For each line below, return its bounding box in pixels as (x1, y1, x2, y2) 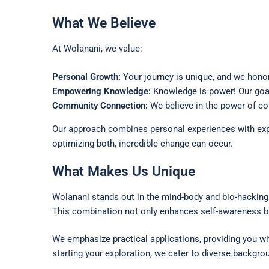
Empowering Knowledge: (52, 85, 151, 97)
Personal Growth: (52, 71, 121, 82)
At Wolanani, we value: (52, 43, 142, 55)
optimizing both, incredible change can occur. (52, 138, 233, 149)
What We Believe (52, 15, 156, 31)
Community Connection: (52, 100, 148, 111)
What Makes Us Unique (52, 163, 195, 180)
